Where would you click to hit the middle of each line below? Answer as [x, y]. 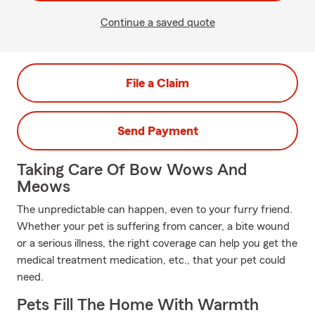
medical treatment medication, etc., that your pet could [151, 260]
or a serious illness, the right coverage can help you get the [157, 243]
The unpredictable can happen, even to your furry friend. [155, 210]
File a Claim [157, 83]
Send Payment [157, 131]
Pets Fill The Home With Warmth [138, 305]
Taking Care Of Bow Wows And [132, 170]
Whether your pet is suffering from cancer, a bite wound [153, 226]
